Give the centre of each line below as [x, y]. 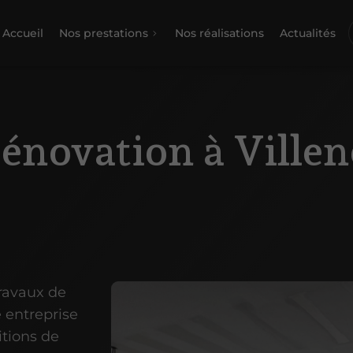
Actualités [307, 33]
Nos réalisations [219, 33]
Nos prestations [103, 33]
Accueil [22, 33]
